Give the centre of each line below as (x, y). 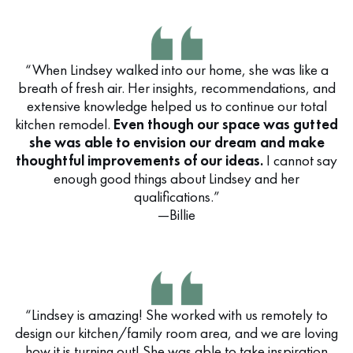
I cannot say (302, 160)
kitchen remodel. (64, 124)
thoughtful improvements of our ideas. (141, 160)
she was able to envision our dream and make (176, 142)
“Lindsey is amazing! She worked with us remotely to (176, 315)
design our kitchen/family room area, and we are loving (176, 333)
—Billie (176, 215)
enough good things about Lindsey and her (176, 178)
